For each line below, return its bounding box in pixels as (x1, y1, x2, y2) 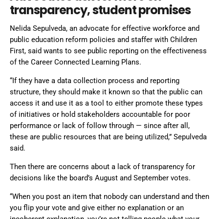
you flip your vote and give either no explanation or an (10, 203, 184, 212)
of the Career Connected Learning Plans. (10, 57, 141, 66)
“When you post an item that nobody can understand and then (10, 192, 209, 201)
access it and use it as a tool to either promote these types (10, 98, 203, 108)
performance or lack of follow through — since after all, (10, 121, 190, 130)
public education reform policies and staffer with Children (10, 35, 197, 44)
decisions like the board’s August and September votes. (10, 173, 191, 182)
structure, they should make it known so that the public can (10, 87, 202, 96)
